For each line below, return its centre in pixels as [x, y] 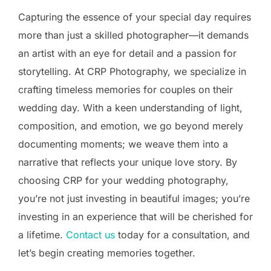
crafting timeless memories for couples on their [126, 89]
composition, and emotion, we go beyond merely [131, 126]
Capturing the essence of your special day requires [135, 17]
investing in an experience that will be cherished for [135, 216]
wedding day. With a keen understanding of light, [130, 107]
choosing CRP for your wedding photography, [123, 180]
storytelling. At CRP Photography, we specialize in [132, 71]
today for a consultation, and [184, 234]
